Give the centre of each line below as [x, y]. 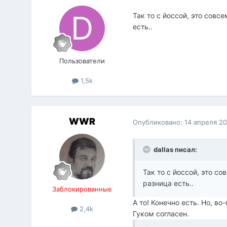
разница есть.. [168, 183]
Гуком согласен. [161, 214]
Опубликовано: [159, 122]
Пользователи [82, 61]
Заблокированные [82, 189]
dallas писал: [175, 150]
